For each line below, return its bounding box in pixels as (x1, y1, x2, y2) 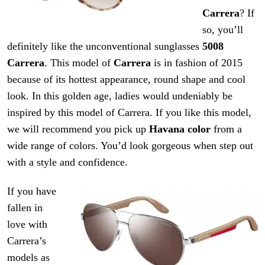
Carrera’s (7, 235, 47, 247)
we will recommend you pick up (7, 122, 150, 135)
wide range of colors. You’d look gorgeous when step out (7, 139, 254, 151)
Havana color (149, 122, 211, 135)
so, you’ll (202, 23, 244, 35)
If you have (7, 185, 57, 198)
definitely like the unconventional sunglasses (7, 40, 203, 52)
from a (211, 122, 243, 135)
